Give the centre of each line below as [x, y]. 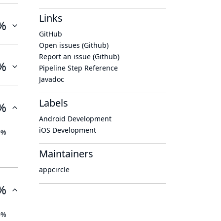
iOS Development [68, 130]
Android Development [75, 119]
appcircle [54, 169]
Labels [54, 103]
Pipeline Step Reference [78, 68]
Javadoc [52, 79]
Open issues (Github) [74, 45]
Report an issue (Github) [79, 56]
